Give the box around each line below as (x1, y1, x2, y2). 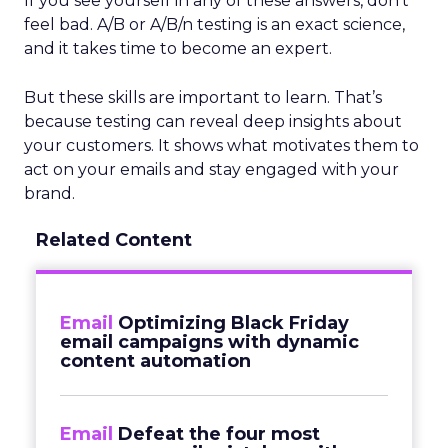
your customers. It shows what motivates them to (24, 136, 419, 155)
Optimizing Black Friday (118, 312, 349, 334)
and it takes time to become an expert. (24, 39, 332, 58)
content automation (60, 350, 251, 372)
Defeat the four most (118, 423, 320, 445)
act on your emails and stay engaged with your (24, 160, 399, 179)
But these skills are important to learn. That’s (24, 88, 382, 107)
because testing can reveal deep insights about (24, 112, 402, 131)
